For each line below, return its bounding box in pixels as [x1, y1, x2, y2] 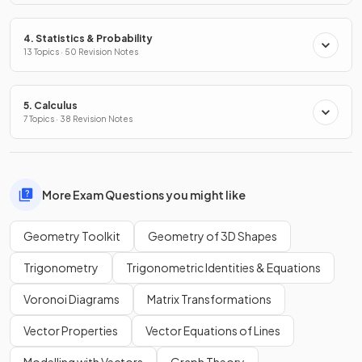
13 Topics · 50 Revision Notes [23, 47, 138, 57]
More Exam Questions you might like [42, 187, 246, 202]
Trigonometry [23, 260, 99, 276]
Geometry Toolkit [23, 229, 120, 244]
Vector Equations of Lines [145, 323, 280, 339]
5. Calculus [23, 99, 78, 112]
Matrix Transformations [147, 292, 271, 307]
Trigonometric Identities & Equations [126, 260, 321, 276]
